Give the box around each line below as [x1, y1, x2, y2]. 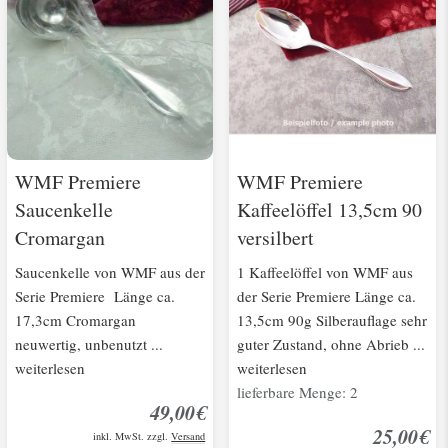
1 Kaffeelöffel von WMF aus [237, 262, 414, 283]
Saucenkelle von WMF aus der [14, 262, 205, 283]
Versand [171, 429, 206, 444]
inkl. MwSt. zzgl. [93, 429, 172, 444]
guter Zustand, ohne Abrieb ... [237, 334, 426, 355]
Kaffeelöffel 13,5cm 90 [237, 196, 423, 224]
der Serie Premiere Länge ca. [237, 286, 417, 307]
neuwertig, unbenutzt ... [14, 334, 163, 355]
